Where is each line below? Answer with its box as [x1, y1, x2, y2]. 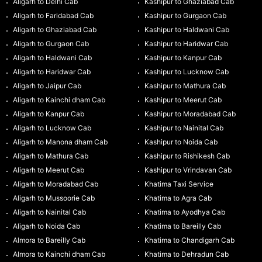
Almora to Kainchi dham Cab [12, 249, 105, 258]
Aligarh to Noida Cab [12, 221, 80, 230]
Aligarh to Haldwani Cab [12, 53, 92, 62]
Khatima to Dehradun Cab [144, 249, 229, 258]
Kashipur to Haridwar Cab [144, 39, 228, 48]
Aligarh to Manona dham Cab [12, 137, 108, 146]
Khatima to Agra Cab [144, 193, 212, 202]
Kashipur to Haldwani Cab [144, 25, 229, 34]
